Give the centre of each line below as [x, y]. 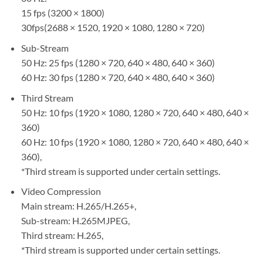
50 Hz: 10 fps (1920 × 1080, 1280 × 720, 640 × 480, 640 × [135, 112]
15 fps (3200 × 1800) [63, 13]
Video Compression [61, 191]
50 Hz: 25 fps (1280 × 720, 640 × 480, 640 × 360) [118, 63]
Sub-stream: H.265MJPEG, [75, 221]
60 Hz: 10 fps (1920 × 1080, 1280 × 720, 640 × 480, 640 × [135, 141]
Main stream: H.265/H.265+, [78, 206]
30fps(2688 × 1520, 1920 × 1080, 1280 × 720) [113, 28]
